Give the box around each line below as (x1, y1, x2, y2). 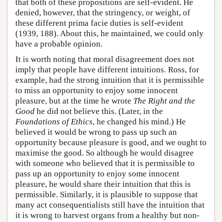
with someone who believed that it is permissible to (15, 158, 195, 168)
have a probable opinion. (15, 39, 103, 49)
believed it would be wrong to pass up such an (15, 127, 177, 137)
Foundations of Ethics (15, 116, 93, 126)
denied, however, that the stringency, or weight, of (15, 7, 190, 17)
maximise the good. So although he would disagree (15, 148, 194, 158)
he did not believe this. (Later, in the (35, 106, 163, 116)
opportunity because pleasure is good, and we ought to (15, 137, 207, 147)
